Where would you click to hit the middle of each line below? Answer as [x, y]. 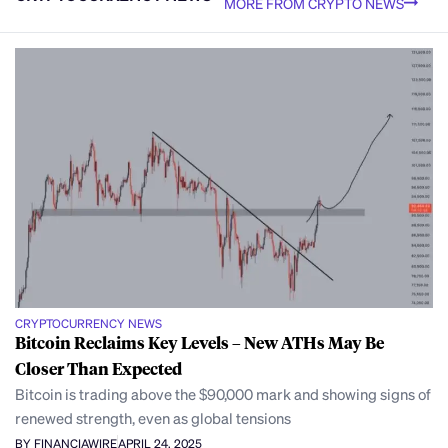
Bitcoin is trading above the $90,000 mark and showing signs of [223, 394]
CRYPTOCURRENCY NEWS [88, 324]
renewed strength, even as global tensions [153, 418]
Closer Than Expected [98, 369]
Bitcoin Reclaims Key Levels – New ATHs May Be [199, 343]
